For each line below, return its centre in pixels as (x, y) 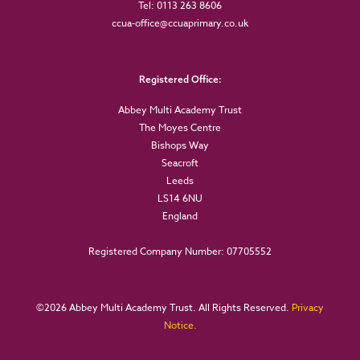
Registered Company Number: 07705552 (180, 251)
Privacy (308, 307)
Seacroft (180, 163)
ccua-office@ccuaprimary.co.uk (180, 23)
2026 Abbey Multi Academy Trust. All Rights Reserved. (168, 307)
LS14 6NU (180, 198)
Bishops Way (180, 145)
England (180, 216)
